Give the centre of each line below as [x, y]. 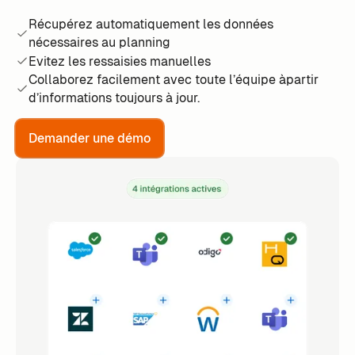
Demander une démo [89, 139]
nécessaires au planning [99, 43]
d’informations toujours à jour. [114, 98]
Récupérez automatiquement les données [151, 25]
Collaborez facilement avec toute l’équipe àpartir [173, 80]
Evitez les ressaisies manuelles [119, 61]
